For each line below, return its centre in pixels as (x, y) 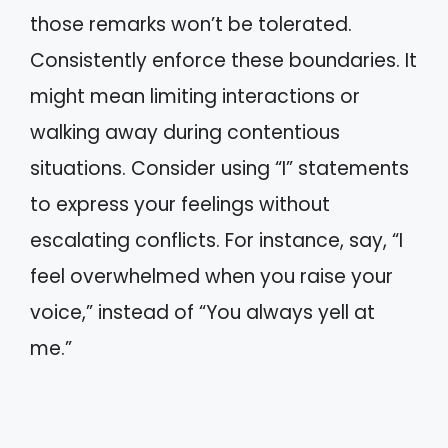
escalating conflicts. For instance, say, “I (216, 240)
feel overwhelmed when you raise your (211, 276)
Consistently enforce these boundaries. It (223, 60)
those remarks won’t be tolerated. (191, 24)
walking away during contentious (185, 132)
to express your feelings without (180, 204)
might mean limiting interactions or (195, 96)
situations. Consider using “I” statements (219, 168)
